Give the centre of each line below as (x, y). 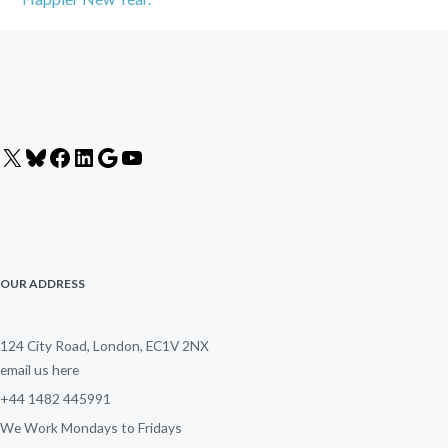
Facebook (100, 157)
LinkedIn (121, 157)
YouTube (171, 157)
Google (141, 157)
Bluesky (71, 157)
